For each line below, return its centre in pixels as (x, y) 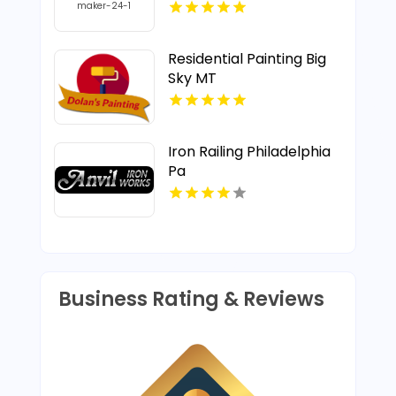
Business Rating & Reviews (191, 299)
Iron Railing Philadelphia (249, 152)
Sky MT (192, 78)
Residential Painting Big (247, 59)
